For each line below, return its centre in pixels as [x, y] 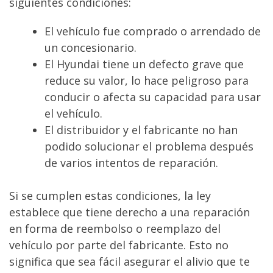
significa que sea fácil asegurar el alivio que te [129, 261]
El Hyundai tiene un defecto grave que [144, 64]
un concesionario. [90, 48]
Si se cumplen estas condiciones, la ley [110, 196]
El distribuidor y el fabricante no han [141, 130]
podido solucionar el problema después [149, 146]
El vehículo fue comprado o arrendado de [153, 31]
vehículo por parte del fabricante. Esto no [119, 245]
